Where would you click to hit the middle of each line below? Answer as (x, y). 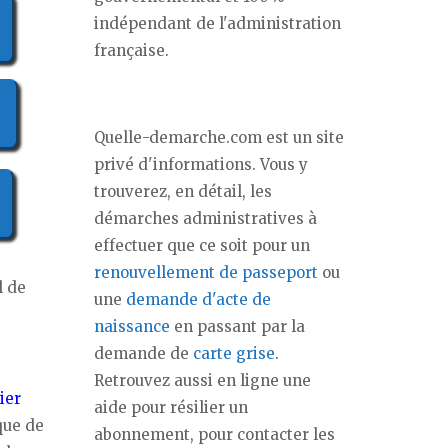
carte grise (234, 353)
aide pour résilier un (171, 407)
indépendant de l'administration (217, 23)
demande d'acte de (198, 299)
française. (131, 50)
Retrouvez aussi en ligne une (202, 380)
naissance (132, 326)
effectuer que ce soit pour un (202, 245)
